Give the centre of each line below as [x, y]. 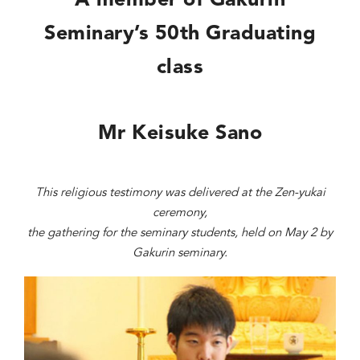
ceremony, [180, 213]
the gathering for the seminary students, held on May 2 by [180, 233]
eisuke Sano [205, 134]
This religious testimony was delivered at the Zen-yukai [180, 193]
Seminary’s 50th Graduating [180, 34]
